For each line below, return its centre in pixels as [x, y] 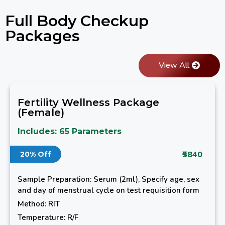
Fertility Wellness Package [88, 103]
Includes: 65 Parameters [70, 132]
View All [174, 66]
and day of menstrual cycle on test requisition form [108, 191]
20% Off [36, 154]
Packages [42, 36]
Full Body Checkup [77, 21]
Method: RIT [39, 204]
